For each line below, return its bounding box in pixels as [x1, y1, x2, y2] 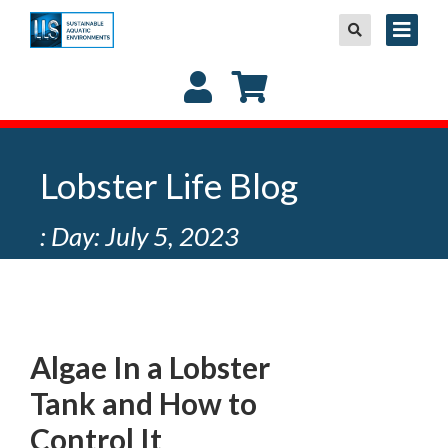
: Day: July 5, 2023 [40, 220, 239, 252]
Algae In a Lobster [30, 349, 270, 385]
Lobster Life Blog [40, 164, 298, 206]
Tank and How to [30, 385, 257, 421]
